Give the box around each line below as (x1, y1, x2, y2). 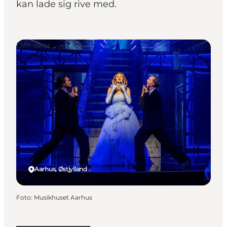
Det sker (16, 41, 51, 51)
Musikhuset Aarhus (34, 194, 92, 202)
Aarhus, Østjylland (34, 165, 87, 173)
